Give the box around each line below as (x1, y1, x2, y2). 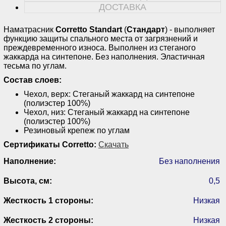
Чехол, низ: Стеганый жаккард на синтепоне (24, 107, 190, 117)
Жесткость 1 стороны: (4, 196, 93, 205)
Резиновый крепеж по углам (24, 126, 130, 135)
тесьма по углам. (4, 61, 67, 70)
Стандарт (127, 25, 165, 34)
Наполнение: (4, 156, 56, 165)
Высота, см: (4, 176, 52, 185)
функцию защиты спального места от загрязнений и (4, 34, 198, 43)
